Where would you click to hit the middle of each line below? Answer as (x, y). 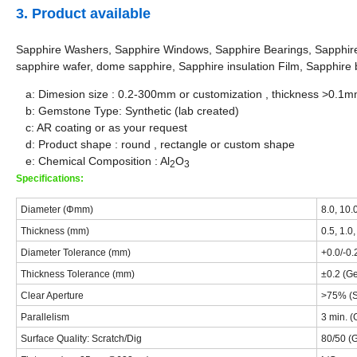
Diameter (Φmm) (58, 210)
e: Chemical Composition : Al (93, 161)
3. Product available (83, 14)
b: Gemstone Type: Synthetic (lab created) (127, 111)
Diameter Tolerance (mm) (76, 253)
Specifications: (50, 179)
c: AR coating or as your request (102, 128)
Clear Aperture (52, 296)
